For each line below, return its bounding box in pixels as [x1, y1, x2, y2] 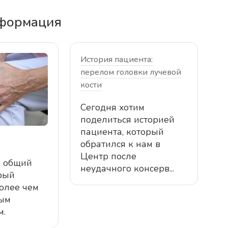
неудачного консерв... [80, 162, 174, 175]
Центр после [80, 150, 136, 162]
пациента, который [80, 125, 164, 138]
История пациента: [80, 53, 153, 65]
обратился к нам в [80, 137, 160, 150]
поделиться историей [80, 113, 175, 126]
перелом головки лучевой [80, 66, 181, 78]
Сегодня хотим [80, 101, 145, 113]
